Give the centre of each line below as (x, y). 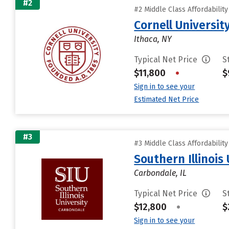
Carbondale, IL (161, 173)
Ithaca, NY (153, 39)
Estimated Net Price (167, 99)
